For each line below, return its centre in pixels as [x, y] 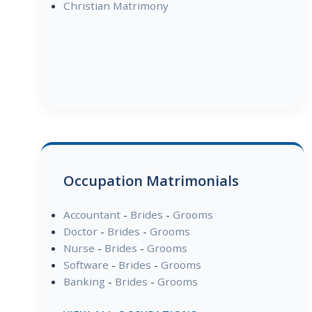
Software [86, 265]
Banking [84, 282]
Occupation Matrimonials [151, 181]
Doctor [80, 232]
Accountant [92, 215]
